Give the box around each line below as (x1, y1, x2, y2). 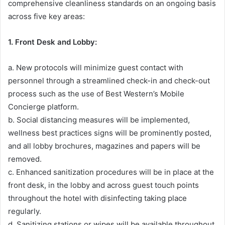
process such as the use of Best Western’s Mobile (8, 88, 184, 98)
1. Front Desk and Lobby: (8, 37, 97, 47)
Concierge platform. (8, 101, 79, 111)
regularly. (8, 206, 41, 216)
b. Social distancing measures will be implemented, (8, 115, 190, 125)
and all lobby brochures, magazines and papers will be (8, 141, 200, 151)
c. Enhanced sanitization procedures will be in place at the (8, 167, 214, 177)
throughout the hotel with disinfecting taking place (8, 193, 187, 203)
